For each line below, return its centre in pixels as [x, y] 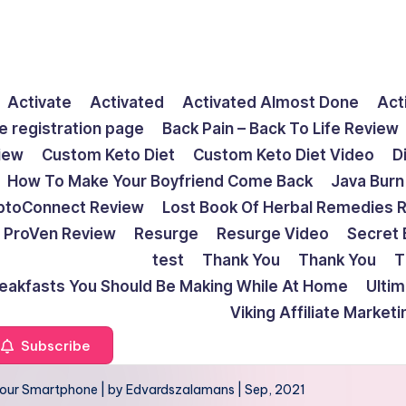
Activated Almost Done [271, 102]
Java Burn [367, 181]
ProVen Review [60, 234]
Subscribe [54, 345]
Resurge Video [273, 234]
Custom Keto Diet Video [284, 155]
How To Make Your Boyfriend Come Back [160, 181]
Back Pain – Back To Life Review [280, 129]
